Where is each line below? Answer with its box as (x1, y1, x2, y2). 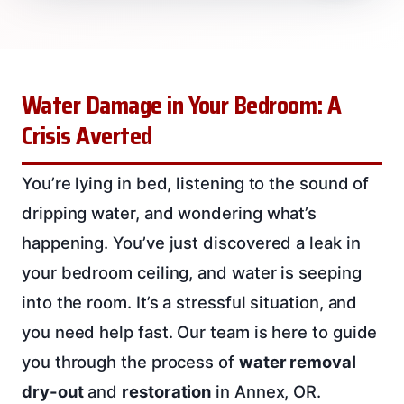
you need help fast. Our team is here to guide (22, 321, 378, 342)
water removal (238, 351, 356, 372)
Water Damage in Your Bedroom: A (22, 86, 342, 124)
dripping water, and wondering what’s (22, 202, 317, 223)
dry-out (22, 381, 84, 401)
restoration (122, 381, 212, 401)
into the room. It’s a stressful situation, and (22, 291, 358, 312)
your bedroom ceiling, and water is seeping (22, 262, 362, 282)
